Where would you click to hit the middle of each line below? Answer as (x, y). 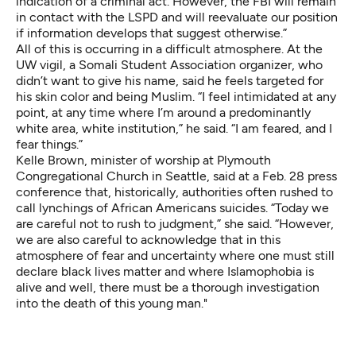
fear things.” (49, 144)
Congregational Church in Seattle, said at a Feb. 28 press (176, 176)
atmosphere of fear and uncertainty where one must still (175, 255)
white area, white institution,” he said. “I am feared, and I (174, 128)
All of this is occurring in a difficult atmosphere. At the (169, 48)
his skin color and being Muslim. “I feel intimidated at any (176, 96)
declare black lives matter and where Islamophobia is (165, 271)
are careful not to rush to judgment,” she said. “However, (175, 223)
